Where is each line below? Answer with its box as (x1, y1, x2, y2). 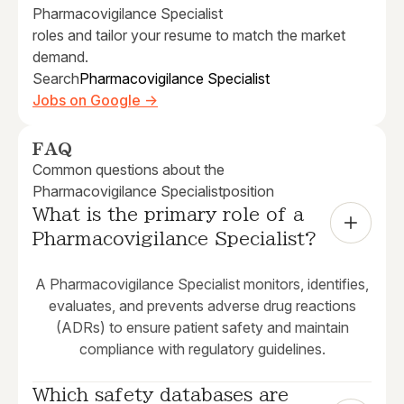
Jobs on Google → (32, 91, 158, 110)
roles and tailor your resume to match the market (32, 26, 345, 45)
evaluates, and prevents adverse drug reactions (48, 297, 356, 316)
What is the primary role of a (32, 205, 304, 224)
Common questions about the (32, 161, 225, 179)
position (223, 182, 274, 201)
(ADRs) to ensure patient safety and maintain (55, 318, 349, 337)
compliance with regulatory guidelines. (78, 340, 326, 359)
